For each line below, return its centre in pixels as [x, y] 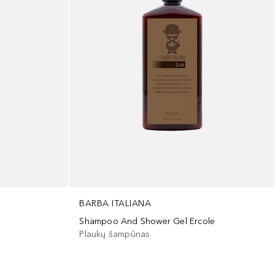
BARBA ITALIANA [115, 203]
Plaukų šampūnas [115, 234]
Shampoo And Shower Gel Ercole [147, 221]
